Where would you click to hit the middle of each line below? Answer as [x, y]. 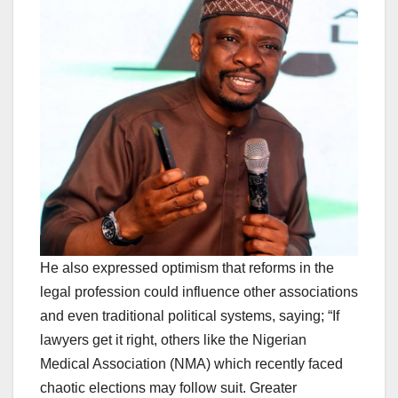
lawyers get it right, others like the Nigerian [173, 340]
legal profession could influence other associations [199, 292]
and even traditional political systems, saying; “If [190, 316]
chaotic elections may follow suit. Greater [168, 388]
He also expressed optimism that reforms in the [187, 268]
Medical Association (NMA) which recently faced [191, 364]
